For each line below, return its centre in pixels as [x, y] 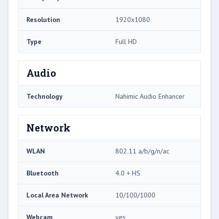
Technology [44, 96]
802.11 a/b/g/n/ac [142, 151]
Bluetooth [43, 173]
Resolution [43, 19]
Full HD [126, 41]
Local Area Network [57, 195]
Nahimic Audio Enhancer [150, 96]
